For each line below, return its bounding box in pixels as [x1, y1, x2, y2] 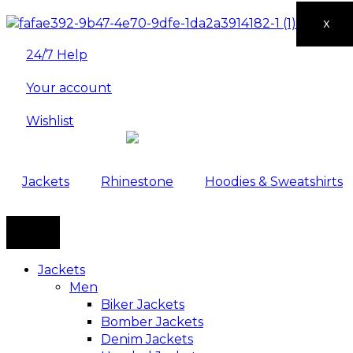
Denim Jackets [101, 331, 193, 347]
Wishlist [26, 113, 74, 128]
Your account [26, 80, 112, 95]
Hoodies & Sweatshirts [205, 173, 343, 189]
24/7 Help [26, 46, 87, 62]
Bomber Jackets [101, 314, 203, 329]
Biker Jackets [101, 296, 184, 312]
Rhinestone [101, 173, 173, 189]
